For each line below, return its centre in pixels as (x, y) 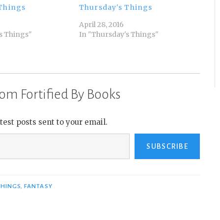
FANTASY (38, 186)
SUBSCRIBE (167, 147)
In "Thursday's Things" (119, 35)
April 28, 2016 (102, 25)
